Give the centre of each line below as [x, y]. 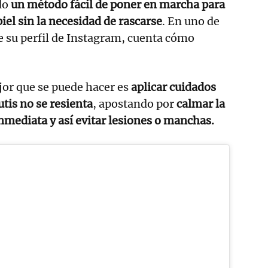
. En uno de [191, 21]
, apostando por [135, 103]
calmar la [201, 103]
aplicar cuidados [172, 87]
